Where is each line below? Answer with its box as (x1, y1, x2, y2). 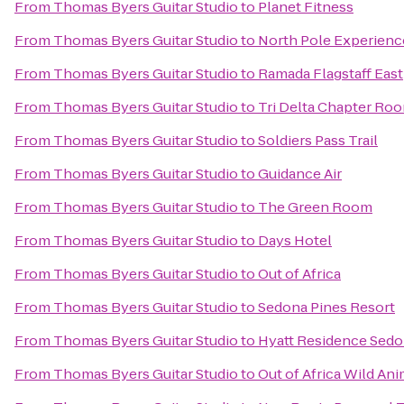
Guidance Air (258, 164, 342, 183)
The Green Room (258, 197, 372, 216)
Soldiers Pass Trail (258, 131, 378, 150)
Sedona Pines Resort (258, 298, 395, 317)
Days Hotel (258, 231, 332, 250)
